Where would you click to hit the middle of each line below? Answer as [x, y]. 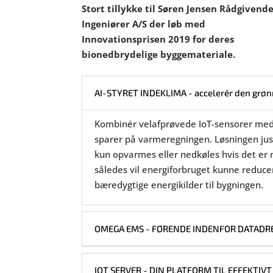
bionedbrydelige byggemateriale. [160, 55]
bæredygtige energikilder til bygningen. [180, 184]
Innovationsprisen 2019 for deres [158, 39]
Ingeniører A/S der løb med [144, 24]
